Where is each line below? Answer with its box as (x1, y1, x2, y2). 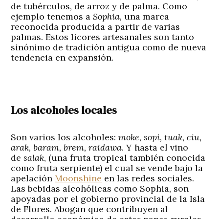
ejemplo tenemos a (11, 10, 93, 22)
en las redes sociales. (102, 172, 195, 184)
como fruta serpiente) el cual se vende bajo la (11, 162, 203, 174)
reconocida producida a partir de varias (11, 21, 180, 32)
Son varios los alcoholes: (11, 131, 119, 143)
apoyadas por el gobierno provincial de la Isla (11, 193, 205, 204)
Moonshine (55, 172, 102, 184)
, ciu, (182, 131, 202, 143)
